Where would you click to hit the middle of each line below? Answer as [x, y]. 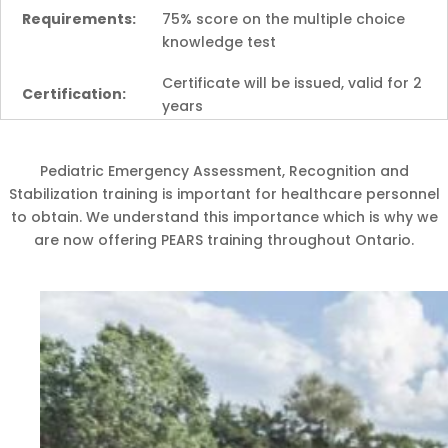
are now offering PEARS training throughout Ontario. [224, 240]
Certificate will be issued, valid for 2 [292, 83]
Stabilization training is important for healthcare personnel [224, 194]
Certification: [74, 94]
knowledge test [219, 42]
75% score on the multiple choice [283, 19]
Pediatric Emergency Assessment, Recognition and [224, 171]
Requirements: [79, 19]
